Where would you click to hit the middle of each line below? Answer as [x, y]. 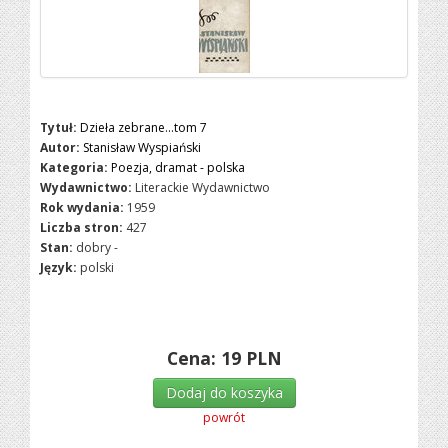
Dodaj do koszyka [224, 392]
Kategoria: [74, 167]
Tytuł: [59, 127]
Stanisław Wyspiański [142, 147]
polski [97, 267]
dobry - [97, 247]
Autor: [60, 147]
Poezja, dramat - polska [178, 167]
